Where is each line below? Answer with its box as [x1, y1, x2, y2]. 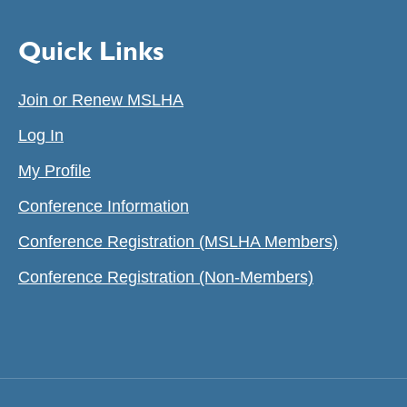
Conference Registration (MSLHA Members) [17, 232, 338, 251]
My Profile [17, 161, 91, 180]
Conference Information [17, 196, 189, 215]
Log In [17, 125, 64, 144]
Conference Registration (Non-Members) [17, 267, 313, 286]
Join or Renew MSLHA [17, 90, 184, 109]
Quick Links [17, 31, 164, 68]
